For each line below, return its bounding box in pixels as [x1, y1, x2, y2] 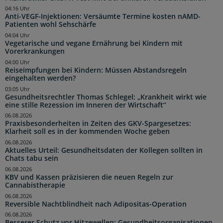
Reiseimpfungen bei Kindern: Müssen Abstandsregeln [5, 65, 187, 75]
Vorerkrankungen [5, 47, 65, 56]
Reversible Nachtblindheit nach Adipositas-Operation [5, 199, 187, 209]
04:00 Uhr [5, 58, 30, 66]
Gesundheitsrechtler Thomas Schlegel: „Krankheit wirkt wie [5, 92, 207, 102]
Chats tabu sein [5, 154, 58, 163]
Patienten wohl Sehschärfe [5, 20, 96, 29]
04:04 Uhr [5, 32, 30, 39]
